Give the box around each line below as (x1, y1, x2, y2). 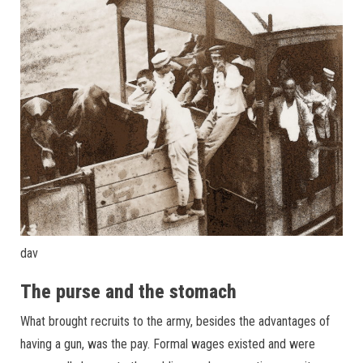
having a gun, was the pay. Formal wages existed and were (20, 336, 315, 352)
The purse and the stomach (20, 280, 237, 304)
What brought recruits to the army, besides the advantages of (20, 314, 330, 330)
